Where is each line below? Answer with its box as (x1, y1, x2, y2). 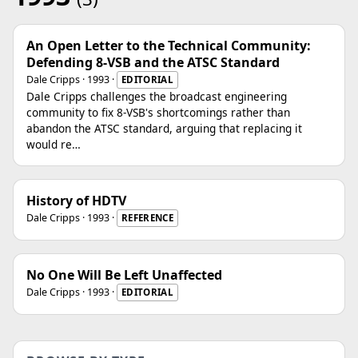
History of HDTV (26, 192, 126, 209)
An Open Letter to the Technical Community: (26, 37, 311, 54)
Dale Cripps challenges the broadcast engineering (26, 89, 287, 104)
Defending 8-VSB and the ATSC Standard (26, 54, 280, 71)
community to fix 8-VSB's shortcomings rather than (26, 105, 290, 120)
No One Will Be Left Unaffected (26, 266, 222, 284)
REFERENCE (121, 212, 174, 224)
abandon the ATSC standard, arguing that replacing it (26, 121, 302, 136)
